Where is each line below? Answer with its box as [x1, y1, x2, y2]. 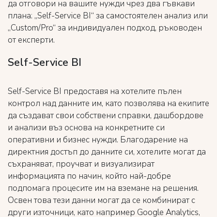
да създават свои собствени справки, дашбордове [8, 110, 203, 121]
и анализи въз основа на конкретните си [8, 122, 165, 133]
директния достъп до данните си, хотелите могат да [8, 146, 206, 157]
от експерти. [8, 34, 55, 46]
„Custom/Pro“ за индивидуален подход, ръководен [8, 22, 202, 33]
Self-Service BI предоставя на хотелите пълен [8, 86, 182, 97]
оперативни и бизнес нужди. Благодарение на [8, 134, 188, 145]
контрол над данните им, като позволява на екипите [8, 98, 209, 109]
